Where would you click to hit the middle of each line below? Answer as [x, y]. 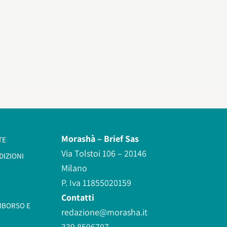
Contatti [78, 197]
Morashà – [83, 138]
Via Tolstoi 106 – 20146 [104, 153]
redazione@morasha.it [104, 212]
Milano [74, 168]
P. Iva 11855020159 [96, 182]
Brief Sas [121, 138]
